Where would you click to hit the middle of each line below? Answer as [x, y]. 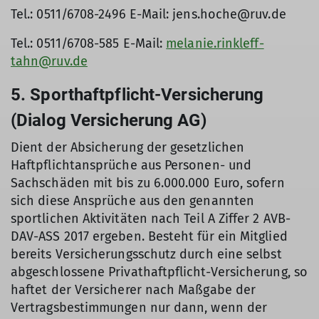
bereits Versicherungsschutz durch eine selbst [146, 254]
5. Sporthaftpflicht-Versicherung [137, 95]
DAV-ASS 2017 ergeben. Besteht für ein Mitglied [149, 236]
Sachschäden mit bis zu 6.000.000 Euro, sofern [148, 183]
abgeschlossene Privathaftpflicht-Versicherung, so [159, 272]
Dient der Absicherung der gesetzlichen [128, 147]
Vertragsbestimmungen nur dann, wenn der [139, 308]
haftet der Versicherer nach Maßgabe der [134, 290]
